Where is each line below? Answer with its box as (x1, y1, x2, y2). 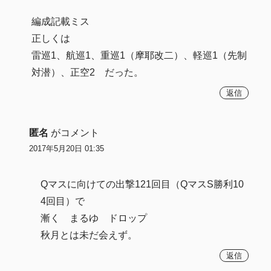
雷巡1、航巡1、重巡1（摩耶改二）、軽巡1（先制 (31, 50, 247, 60)
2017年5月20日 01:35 (28, 144, 104, 154)
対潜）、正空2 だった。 (31, 67, 144, 77)
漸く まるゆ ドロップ (41, 213, 148, 224)
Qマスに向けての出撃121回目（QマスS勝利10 (41, 179, 244, 190)
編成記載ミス (31, 16, 90, 27)
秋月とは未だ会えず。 (41, 230, 138, 241)
